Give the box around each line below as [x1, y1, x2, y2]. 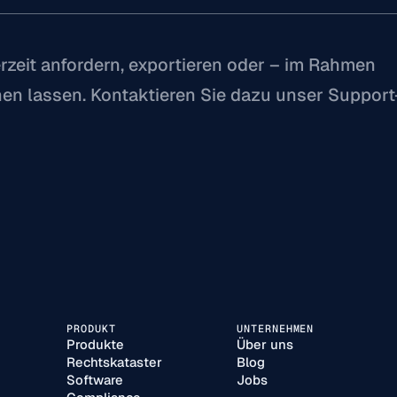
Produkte [66, 336, 125, 354]
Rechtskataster [66, 354, 163, 371]
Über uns [236, 336, 293, 354]
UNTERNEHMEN [236, 322, 315, 336]
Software [66, 371, 124, 389]
